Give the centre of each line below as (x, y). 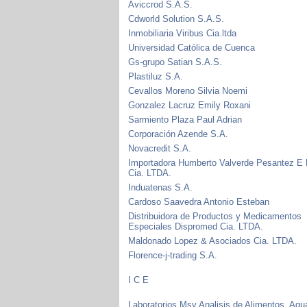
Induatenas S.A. (161, 187)
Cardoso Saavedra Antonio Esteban (199, 201)
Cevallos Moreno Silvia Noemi (188, 90)
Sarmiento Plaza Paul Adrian (185, 119)
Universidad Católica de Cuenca (192, 47)
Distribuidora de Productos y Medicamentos (215, 216)
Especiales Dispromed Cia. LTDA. (196, 226)
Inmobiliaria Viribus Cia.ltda (183, 33)
